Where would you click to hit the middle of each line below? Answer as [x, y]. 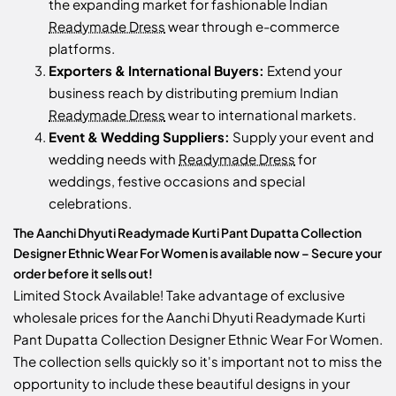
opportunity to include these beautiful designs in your [182, 384]
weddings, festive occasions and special [177, 181]
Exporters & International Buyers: [156, 71]
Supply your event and [302, 137]
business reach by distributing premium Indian [194, 93]
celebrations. [90, 203]
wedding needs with [114, 159]
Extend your [303, 71]
